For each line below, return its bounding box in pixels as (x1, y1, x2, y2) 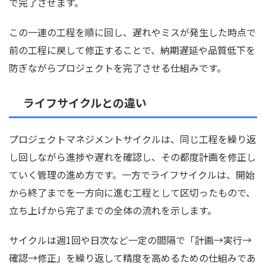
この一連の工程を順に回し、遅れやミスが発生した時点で (9, 25, 256, 40)
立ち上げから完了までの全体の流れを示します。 (9, 203, 217, 218)
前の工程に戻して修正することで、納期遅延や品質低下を (9, 43, 255, 58)
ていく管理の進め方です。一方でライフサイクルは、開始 (9, 167, 255, 182)
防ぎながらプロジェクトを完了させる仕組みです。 (9, 61, 226, 75)
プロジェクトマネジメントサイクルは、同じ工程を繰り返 (9, 132, 256, 147)
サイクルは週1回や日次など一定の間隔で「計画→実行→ (9, 233, 252, 248)
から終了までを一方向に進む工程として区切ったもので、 (9, 185, 255, 200)
